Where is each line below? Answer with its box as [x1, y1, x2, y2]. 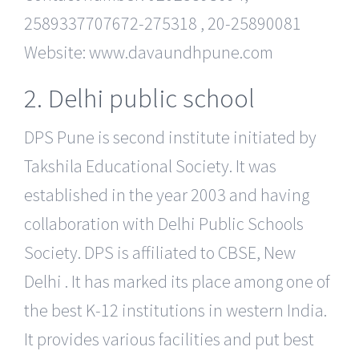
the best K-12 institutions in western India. [24, 299, 327, 322]
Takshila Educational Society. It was [24, 155, 276, 178]
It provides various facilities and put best [24, 328, 314, 351]
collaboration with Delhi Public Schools [24, 212, 304, 236]
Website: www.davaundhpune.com [24, 40, 273, 63]
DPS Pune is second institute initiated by [24, 126, 317, 149]
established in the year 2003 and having [24, 184, 309, 207]
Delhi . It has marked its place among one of [24, 270, 330, 293]
